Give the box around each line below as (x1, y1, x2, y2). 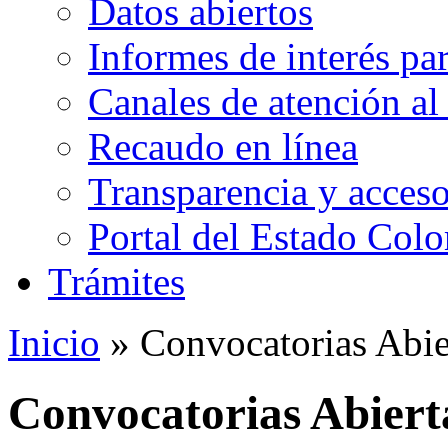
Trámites (48, 260, 185, 303)
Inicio (8, 321, 100, 364)
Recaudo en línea (88, 125, 358, 168)
